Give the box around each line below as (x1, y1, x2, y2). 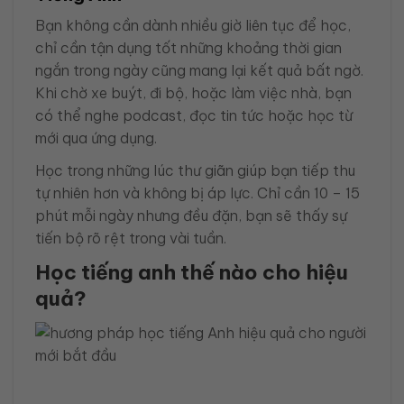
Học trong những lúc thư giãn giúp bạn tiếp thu (35, 161, 355, 179)
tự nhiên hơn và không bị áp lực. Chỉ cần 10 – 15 (35, 183, 360, 202)
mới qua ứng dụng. (35, 128, 157, 147)
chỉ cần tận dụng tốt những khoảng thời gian (35, 38, 342, 57)
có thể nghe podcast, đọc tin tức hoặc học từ (35, 106, 353, 124)
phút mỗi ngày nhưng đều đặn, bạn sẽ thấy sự (35, 206, 347, 225)
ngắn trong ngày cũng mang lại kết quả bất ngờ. (35, 60, 363, 79)
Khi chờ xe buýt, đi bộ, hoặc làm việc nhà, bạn (35, 83, 352, 102)
